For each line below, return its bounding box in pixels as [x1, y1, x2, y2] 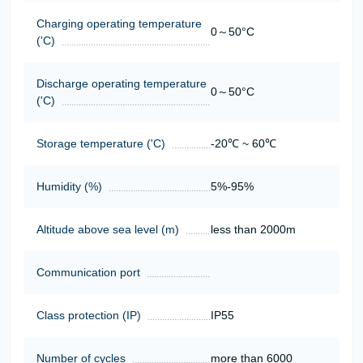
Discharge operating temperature [36, 76, 207, 90]
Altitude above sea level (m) [36, 222, 179, 236]
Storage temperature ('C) [36, 136, 165, 150]
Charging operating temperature [36, 16, 202, 30]
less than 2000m [210, 222, 296, 236]
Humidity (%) [36, 179, 102, 193]
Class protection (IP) [36, 308, 141, 322]
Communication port [36, 265, 140, 279]
